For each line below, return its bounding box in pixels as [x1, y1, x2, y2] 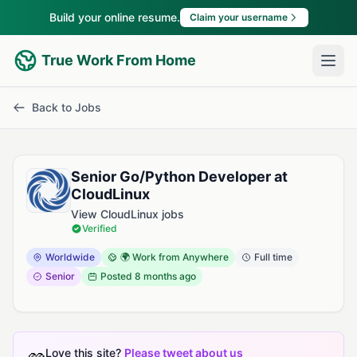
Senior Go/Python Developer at [71, 168, 288, 185]
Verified [82, 222, 117, 234]
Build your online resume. [49, 10, 180, 24]
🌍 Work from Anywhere [120, 251, 229, 263]
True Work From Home [41, 52, 196, 69]
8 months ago [135, 270, 196, 282]
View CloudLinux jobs [71, 207, 184, 221]
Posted [100, 270, 135, 282]
